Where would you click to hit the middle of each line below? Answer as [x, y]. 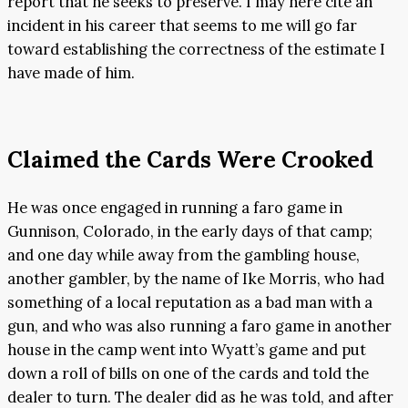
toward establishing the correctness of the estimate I [196, 49]
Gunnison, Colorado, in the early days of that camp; [190, 232]
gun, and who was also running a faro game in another [199, 326]
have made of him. [71, 72]
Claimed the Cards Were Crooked [190, 159]
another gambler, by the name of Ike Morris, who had [196, 279]
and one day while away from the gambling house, [184, 255]
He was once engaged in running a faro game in [175, 208]
